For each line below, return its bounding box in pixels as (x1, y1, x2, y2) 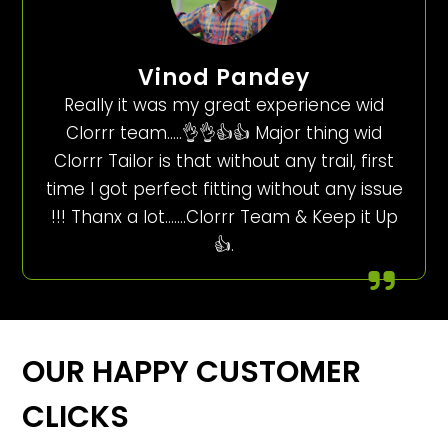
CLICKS (22, 396, 130, 439)
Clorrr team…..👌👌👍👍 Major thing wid (66, 121, 382, 146)
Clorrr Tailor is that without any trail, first (54, 149, 394, 174)
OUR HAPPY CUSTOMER (22, 351, 362, 394)
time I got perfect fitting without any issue (45, 177, 403, 202)
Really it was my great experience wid (64, 93, 384, 118)
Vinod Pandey (138, 62, 310, 94)
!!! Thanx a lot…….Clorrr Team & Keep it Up (50, 205, 398, 230)
